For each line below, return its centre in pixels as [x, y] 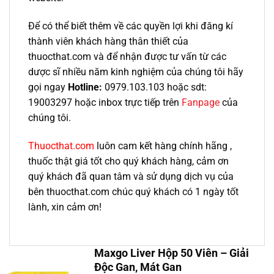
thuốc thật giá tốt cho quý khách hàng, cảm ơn [128, 161]
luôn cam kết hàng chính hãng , [163, 146]
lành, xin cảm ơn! [65, 207]
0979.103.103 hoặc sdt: [154, 87]
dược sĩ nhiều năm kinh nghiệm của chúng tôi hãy [136, 72]
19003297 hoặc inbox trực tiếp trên [105, 102]
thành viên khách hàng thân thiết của [108, 41]
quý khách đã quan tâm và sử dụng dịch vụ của [131, 176]
